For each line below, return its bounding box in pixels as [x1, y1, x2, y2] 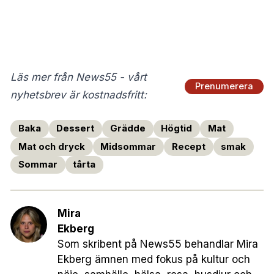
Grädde [109, 123, 146, 135]
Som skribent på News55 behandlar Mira [57, 238, 258, 251]
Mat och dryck [18, 141, 85, 152]
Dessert [56, 123, 95, 135]
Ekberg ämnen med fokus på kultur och [57, 253, 250, 266]
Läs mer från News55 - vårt [10, 71, 147, 84]
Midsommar [100, 141, 157, 152]
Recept [171, 141, 206, 152]
